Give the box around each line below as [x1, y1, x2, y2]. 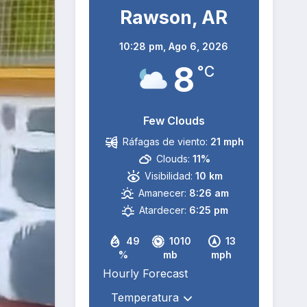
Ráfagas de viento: [123, 136, 208, 147]
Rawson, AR [120, 6, 228, 29]
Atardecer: [138, 204, 186, 216]
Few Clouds [143, 114, 205, 127]
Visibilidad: [144, 170, 193, 182]
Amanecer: [138, 187, 186, 199]
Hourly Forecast [102, 267, 188, 280]
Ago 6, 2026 [169, 40, 229, 52]
